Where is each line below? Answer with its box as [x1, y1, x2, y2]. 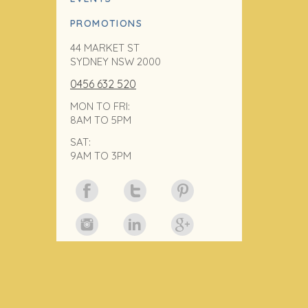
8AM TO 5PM [70, 113, 131, 126]
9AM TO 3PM [70, 149, 131, 162]
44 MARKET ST [70, 41, 140, 54]
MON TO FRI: [70, 100, 130, 113]
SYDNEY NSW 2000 [70, 55, 161, 68]
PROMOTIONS [70, 17, 142, 30]
